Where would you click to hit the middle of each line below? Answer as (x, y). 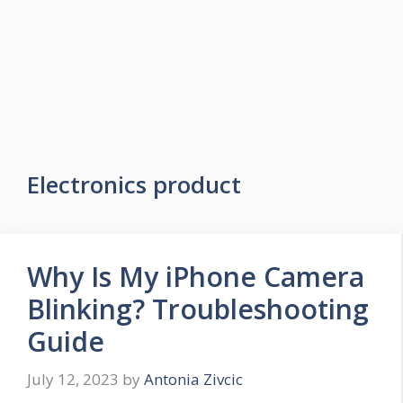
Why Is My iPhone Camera (196, 277)
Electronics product (134, 184)
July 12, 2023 (73, 379)
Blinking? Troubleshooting (198, 309)
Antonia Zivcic (193, 379)
